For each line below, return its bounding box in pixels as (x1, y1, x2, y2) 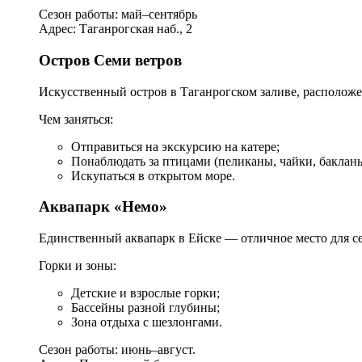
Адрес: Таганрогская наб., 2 (39, 22, 192, 36)
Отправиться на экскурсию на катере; (71, 139, 280, 154)
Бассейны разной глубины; (71, 301, 220, 315)
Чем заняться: (39, 112, 113, 126)
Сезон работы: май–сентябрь (39, 7, 197, 22)
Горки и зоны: (39, 259, 116, 273)
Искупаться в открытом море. (71, 168, 235, 183)
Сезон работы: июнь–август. (39, 343, 196, 357)
